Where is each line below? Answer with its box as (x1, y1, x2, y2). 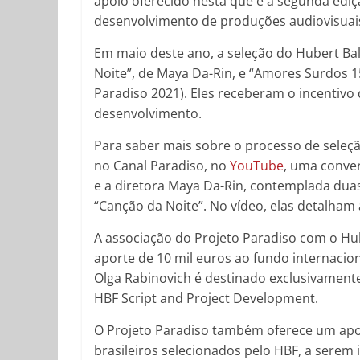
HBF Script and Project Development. (94, 289, 318, 308)
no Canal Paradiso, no (94, 157, 230, 175)
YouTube (230, 157, 284, 175)
